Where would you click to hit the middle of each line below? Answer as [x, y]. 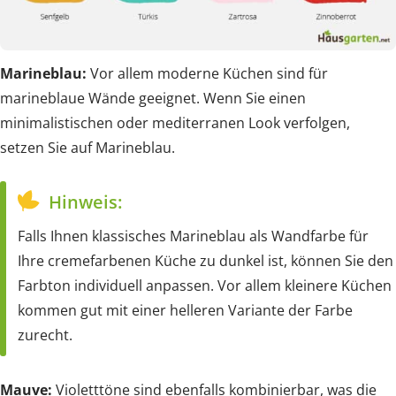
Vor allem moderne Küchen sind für [207, 73]
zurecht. [45, 335]
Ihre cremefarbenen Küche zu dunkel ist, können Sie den [206, 260]
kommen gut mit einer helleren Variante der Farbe [185, 310]
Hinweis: [85, 202]
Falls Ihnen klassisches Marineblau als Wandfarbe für [193, 236]
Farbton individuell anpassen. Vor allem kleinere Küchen [205, 285]
